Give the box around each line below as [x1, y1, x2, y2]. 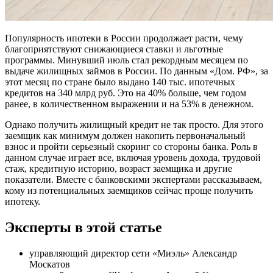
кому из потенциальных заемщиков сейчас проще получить [5, 185, 253, 196]
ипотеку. [5, 196, 40, 207]
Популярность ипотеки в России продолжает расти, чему [5, 33, 243, 44]
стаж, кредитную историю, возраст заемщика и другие [5, 163, 232, 174]
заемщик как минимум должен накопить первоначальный [5, 130, 246, 141]
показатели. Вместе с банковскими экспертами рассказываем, [5, 174, 262, 185]
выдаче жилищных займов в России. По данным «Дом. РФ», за [5, 66, 268, 77]
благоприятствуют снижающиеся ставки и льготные [5, 44, 223, 55]
